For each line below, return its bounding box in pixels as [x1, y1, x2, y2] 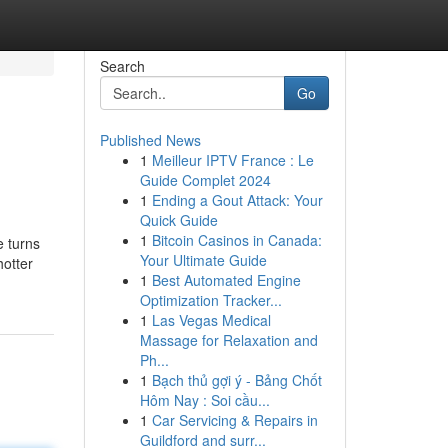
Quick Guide [139, 210, 218, 230]
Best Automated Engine [151, 270, 301, 290]
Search [99, 56, 145, 76]
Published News [99, 130, 201, 150]
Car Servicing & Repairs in [151, 410, 318, 430]
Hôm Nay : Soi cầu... [139, 390, 270, 410]
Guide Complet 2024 [139, 170, 271, 190]
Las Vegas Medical [151, 310, 271, 330]
